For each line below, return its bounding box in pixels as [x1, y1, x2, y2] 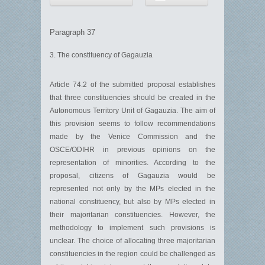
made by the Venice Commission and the [50, 132, 215, 141]
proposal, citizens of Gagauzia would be [50, 172, 215, 180]
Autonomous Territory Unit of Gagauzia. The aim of [50, 106, 215, 115]
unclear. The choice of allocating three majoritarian [50, 237, 215, 245]
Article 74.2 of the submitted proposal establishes [50, 80, 215, 89]
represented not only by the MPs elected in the [50, 185, 215, 193]
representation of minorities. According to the [50, 159, 215, 167]
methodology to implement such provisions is [50, 224, 215, 232]
